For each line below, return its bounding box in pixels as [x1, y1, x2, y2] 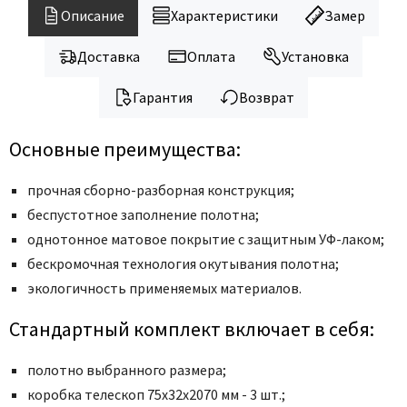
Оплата [186, 47, 235, 65]
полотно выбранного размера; [27, 360, 226, 379]
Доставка [77, 47, 141, 65]
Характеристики [171, 6, 279, 25]
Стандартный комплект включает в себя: [9, 315, 374, 342]
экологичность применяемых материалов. [27, 278, 302, 297]
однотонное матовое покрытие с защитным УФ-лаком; [27, 229, 384, 248]
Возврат [238, 88, 294, 106]
